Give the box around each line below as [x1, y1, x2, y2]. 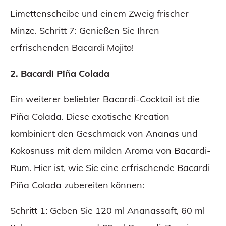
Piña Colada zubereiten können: [10, 179, 144, 191]
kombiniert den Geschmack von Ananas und [10, 128, 198, 140]
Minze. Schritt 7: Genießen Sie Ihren [10, 25, 159, 37]
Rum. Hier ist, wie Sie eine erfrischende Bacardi [10, 162, 210, 174]
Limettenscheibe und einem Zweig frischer [10, 8, 189, 20]
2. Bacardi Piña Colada [10, 68, 109, 80]
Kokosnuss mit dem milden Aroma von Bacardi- [10, 145, 211, 157]
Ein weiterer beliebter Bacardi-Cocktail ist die [10, 93, 200, 105]
